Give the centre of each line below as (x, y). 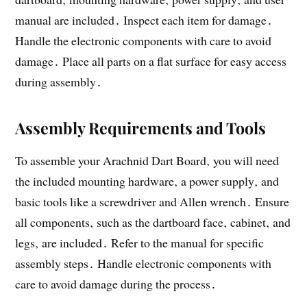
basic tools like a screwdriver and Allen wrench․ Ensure (152, 202)
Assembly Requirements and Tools (141, 128)
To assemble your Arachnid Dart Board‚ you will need (147, 161)
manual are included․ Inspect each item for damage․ (144, 20)
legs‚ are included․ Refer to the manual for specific (140, 243)
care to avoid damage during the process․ (116, 284)
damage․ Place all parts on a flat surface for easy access (151, 61)
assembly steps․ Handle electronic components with (144, 263)
